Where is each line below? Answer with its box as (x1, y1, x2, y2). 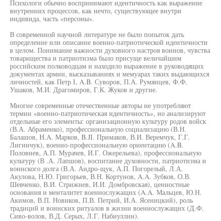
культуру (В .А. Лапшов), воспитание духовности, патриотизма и (10, 156, 206, 165)
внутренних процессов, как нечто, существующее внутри (10, 6, 182, 15)
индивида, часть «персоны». (10, 14, 94, 23)
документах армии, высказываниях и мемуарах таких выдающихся (10, 69, 209, 78)
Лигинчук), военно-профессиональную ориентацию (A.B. (10, 140, 184, 149)
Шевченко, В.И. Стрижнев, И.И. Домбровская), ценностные (10, 180, 189, 189)
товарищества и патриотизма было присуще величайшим (10, 53, 182, 63)
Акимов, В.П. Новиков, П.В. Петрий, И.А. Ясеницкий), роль (10, 195, 193, 205)
